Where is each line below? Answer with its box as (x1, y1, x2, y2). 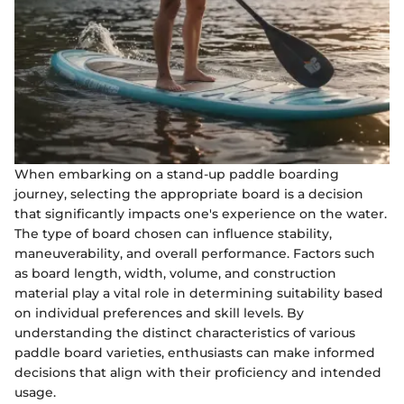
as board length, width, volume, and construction (14, 264, 336, 281)
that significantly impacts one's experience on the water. (14, 205, 387, 222)
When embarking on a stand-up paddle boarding (14, 165, 339, 182)
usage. (14, 383, 56, 400)
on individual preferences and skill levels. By (14, 304, 304, 321)
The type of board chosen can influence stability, (14, 225, 332, 242)
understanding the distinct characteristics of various (14, 324, 355, 341)
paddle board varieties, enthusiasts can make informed (14, 344, 375, 361)
